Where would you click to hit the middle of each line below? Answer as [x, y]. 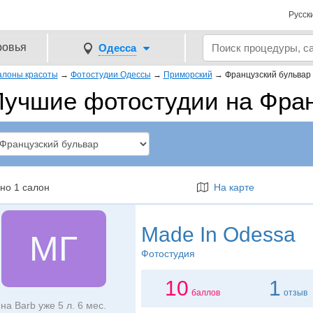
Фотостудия [168, 254]
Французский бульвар [268, 75]
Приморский [188, 75]
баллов [206, 293]
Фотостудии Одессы [110, 75]
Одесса [117, 48]
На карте [231, 187]
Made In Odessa [218, 234]
